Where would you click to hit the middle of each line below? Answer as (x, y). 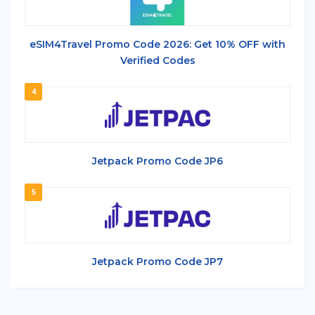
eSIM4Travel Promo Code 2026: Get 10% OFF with (157, 44)
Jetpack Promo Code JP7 (157, 261)
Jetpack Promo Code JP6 (157, 161)
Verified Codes (157, 60)
